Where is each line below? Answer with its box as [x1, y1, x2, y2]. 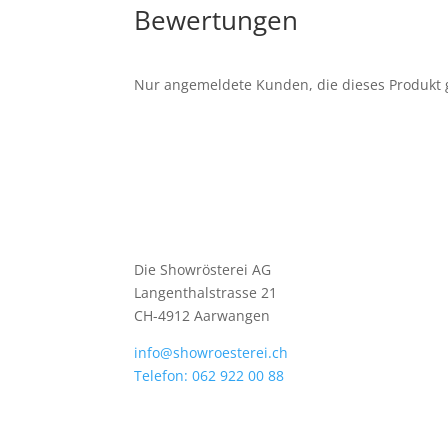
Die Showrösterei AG [134, 259, 272, 279]
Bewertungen [134, 2, 299, 39]
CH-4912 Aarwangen [134, 305, 271, 325]
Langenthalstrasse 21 [134, 282, 278, 302]
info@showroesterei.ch [134, 342, 289, 362]
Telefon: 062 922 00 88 [134, 365, 285, 385]
